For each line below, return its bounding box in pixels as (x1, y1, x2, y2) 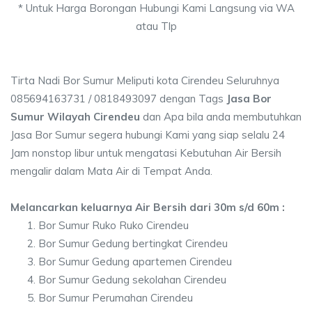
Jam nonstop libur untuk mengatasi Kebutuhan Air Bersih (10, 146, 281, 159)
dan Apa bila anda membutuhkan (140, 110, 302, 123)
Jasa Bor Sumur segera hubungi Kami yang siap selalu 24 (10, 128, 285, 141)
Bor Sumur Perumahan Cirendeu (38, 291, 193, 304)
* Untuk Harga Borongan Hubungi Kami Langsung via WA (17, 1, 295, 15)
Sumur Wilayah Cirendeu (10, 110, 140, 123)
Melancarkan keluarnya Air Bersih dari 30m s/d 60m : (10, 201, 285, 214)
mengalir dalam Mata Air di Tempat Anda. (10, 164, 212, 178)
